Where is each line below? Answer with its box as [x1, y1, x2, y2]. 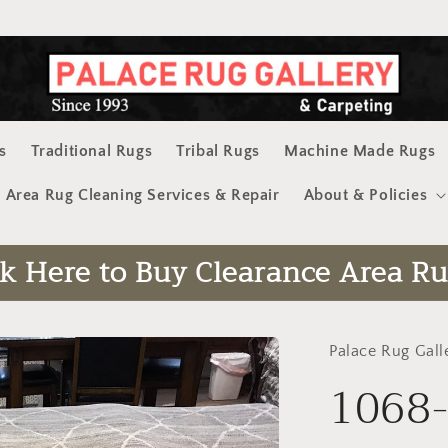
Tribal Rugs [176, 141, 260, 160]
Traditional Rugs [30, 141, 153, 160]
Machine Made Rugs [283, 141, 436, 160]
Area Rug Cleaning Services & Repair [5, 185, 280, 204]
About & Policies [303, 185, 428, 204]
